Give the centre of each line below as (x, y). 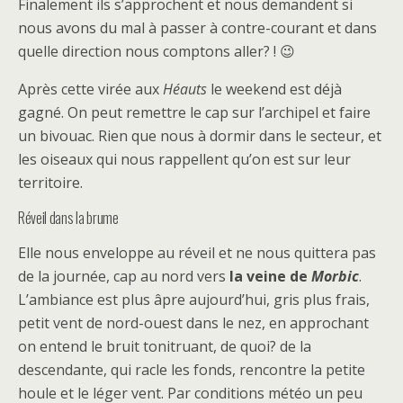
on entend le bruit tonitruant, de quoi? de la (165, 346)
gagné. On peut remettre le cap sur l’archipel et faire (194, 112)
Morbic (335, 276)
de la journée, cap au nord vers (124, 276)
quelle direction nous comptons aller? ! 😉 (157, 51)
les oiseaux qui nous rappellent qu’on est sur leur (184, 159)
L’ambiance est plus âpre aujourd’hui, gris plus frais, (194, 300)
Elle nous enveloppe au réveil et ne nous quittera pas (197, 253)
